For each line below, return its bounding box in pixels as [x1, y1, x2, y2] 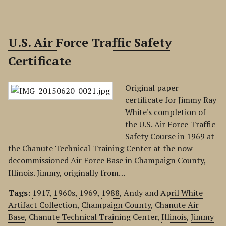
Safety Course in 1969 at [125, 131, 214, 142]
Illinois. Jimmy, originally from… [8, 167, 126, 178]
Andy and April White [124, 187, 203, 198]
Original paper [125, 82, 179, 93]
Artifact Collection [8, 199, 77, 210]
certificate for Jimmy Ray [125, 94, 216, 105]
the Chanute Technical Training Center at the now [8, 143, 193, 154]
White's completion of [125, 106, 206, 118]
